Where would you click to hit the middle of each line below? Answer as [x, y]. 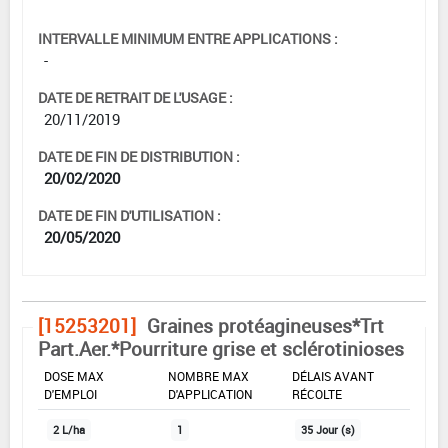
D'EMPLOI [70, 393]
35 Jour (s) [328, 429]
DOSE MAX [74, 375]
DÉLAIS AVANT [333, 375]
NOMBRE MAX [208, 375]
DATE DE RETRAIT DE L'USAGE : [135, 97]
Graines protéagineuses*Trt [265, 325]
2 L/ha [69, 429]
